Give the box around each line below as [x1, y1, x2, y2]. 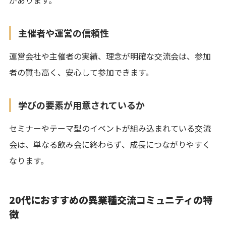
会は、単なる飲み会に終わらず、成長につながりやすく [9, 138, 210, 150]
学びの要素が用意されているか [18, 98, 145, 111]
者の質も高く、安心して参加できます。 [9, 66, 153, 78]
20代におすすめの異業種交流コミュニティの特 [9, 192, 212, 206]
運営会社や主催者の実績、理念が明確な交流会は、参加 [9, 49, 211, 62]
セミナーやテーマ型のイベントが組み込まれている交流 [9, 122, 211, 134]
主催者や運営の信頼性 [18, 26, 109, 39]
